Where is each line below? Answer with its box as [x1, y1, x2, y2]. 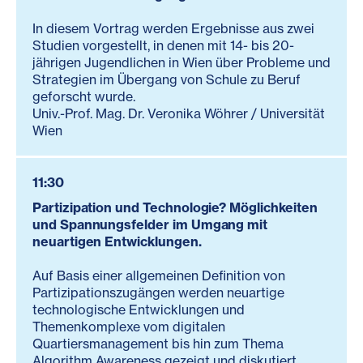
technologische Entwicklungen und [32, 301, 245, 318]
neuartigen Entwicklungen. [32, 233, 202, 250]
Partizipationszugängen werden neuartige [32, 284, 284, 301]
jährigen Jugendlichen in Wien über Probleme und [32, 53, 331, 70]
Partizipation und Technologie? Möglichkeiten [32, 199, 318, 216]
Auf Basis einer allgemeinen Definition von [32, 267, 285, 284]
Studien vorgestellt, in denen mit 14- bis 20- [32, 36, 294, 53]
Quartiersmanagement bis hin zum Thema [32, 335, 284, 352]
